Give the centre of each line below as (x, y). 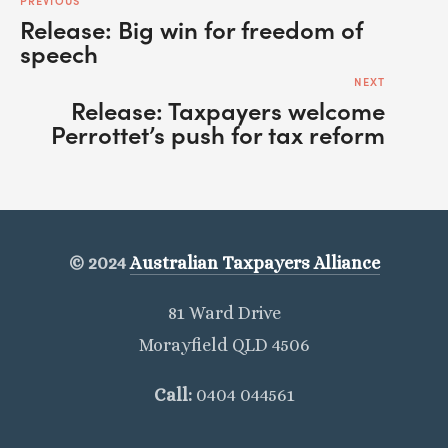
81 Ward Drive (224, 313)
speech (59, 52)
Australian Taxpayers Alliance (254, 263)
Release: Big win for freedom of (191, 28)
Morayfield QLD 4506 (224, 345)
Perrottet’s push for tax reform (218, 133)
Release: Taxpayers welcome (228, 109)
